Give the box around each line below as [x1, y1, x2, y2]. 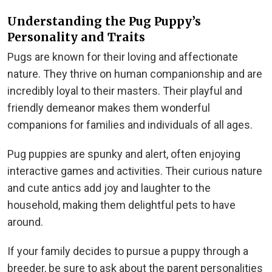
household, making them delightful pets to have [7, 198, 236, 211]
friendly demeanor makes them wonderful [7, 101, 210, 114]
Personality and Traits [7, 29, 145, 44]
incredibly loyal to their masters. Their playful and [7, 84, 242, 97]
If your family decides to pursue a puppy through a [7, 244, 248, 257]
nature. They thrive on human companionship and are [7, 67, 262, 80]
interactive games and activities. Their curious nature [7, 164, 262, 177]
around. [7, 215, 43, 228]
